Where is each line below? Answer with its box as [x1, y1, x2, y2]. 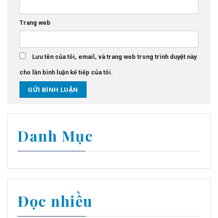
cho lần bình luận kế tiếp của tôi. [19, 68, 113, 76]
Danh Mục [18, 126, 93, 145]
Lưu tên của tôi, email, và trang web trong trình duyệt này [32, 53, 197, 60]
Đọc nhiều [18, 191, 93, 211]
